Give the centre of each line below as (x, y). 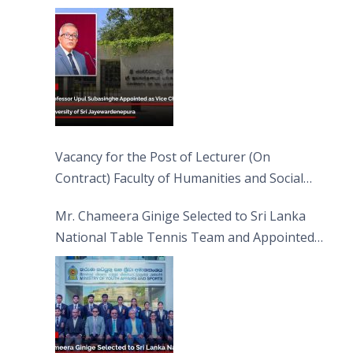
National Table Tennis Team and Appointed (185, 237)
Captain (78, 258)
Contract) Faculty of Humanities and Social (179, 178)
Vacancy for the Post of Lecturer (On (163, 156)
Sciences (80, 199)
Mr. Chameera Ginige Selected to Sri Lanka (180, 216)
